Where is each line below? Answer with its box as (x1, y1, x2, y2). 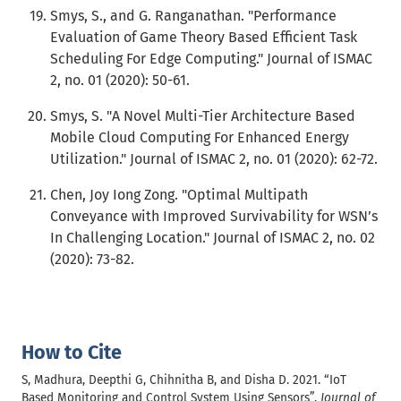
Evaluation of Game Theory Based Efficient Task (50, 29, 357, 46)
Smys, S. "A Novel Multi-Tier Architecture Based (50, 107, 355, 124)
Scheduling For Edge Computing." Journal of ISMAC (50, 50, 372, 67)
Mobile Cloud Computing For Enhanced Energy (50, 129, 349, 146)
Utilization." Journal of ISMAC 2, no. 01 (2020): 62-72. (50, 150, 378, 167)
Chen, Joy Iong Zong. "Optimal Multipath (50, 186, 308, 203)
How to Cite (21, 341, 122, 364)
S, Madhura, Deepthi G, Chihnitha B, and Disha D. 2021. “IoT (21, 372, 346, 388)
